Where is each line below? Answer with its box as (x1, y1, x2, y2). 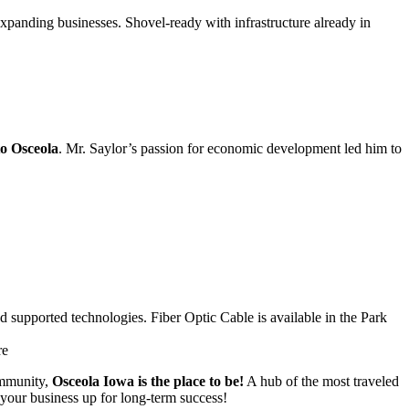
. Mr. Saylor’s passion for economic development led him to (58, 140, 402, 156)
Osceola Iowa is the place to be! (52, 373, 244, 390)
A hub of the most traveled (244, 373, 399, 390)
